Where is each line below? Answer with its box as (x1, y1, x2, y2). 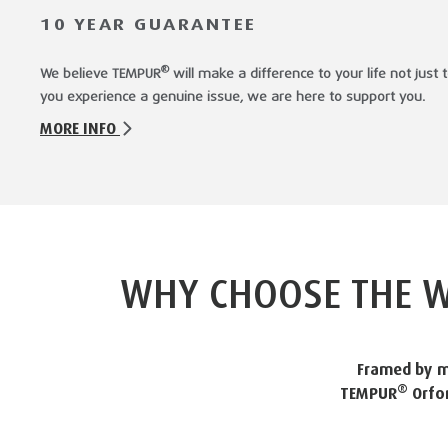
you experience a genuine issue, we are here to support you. (40, 87, 425, 105)
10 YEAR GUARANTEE (40, 12, 257, 35)
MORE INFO (40, 117, 120, 138)
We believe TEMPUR (40, 64, 161, 82)
